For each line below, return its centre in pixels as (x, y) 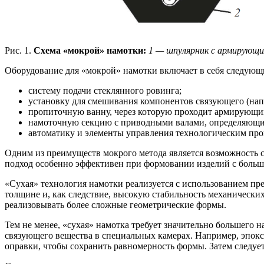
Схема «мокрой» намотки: (89, 50)
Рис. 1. (18, 50)
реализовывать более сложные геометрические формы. (115, 204)
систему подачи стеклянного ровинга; (105, 90)
